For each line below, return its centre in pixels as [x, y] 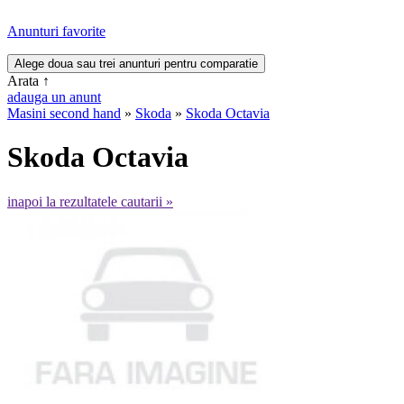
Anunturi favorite [56, 31]
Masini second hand [64, 113]
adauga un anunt [54, 97]
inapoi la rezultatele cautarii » [90, 201]
